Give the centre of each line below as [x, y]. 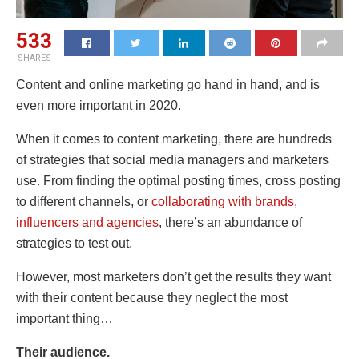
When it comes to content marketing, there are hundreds [174, 139]
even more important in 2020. [99, 105]
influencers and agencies [87, 222]
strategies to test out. [74, 243]
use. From [46, 180]
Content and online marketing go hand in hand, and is [168, 84]
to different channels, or [84, 201]
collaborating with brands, [224, 201]
